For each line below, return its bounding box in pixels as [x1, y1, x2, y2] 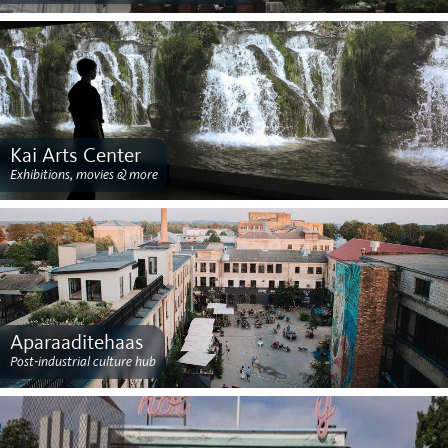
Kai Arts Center [9, 146, 141, 167]
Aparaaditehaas [9, 333, 144, 354]
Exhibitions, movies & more [9, 166, 158, 183]
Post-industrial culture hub [9, 353, 156, 370]
